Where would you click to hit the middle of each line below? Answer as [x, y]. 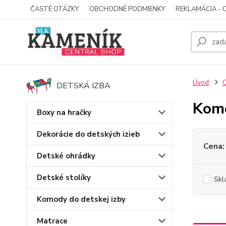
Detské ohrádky [66, 156]
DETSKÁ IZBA [83, 86]
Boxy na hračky [64, 112]
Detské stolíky [64, 177]
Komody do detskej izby [81, 199]
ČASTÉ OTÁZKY [54, 9]
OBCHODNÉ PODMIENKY [127, 9]
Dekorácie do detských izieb [88, 134]
